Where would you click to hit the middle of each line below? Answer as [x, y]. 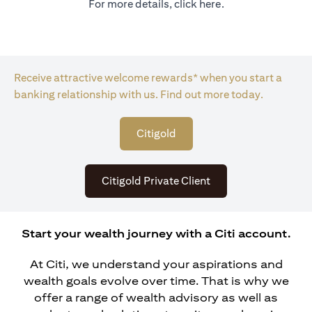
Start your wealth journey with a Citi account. [156, 234]
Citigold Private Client [156, 181]
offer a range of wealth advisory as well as [156, 298]
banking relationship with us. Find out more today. [139, 95]
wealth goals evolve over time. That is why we [156, 281]
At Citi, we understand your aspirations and [156, 265]
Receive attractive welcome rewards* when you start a [148, 78]
